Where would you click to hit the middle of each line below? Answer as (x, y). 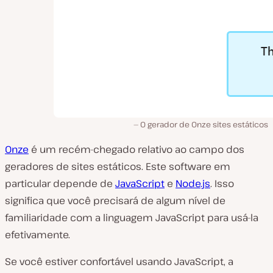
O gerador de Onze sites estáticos (204, 124)
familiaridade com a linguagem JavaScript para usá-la (132, 217)
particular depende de (60, 183)
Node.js (193, 183)
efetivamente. (37, 234)
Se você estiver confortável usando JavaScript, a (119, 261)
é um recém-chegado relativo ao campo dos (136, 149)
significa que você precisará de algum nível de (115, 200)
